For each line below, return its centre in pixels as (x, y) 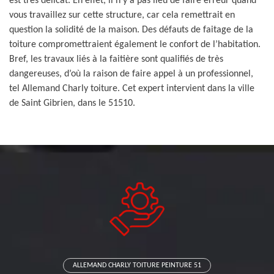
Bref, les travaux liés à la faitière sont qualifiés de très (116, 59)
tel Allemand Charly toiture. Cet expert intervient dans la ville (132, 89)
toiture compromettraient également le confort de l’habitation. (135, 45)
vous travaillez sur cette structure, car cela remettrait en (122, 15)
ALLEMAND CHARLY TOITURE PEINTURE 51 (137, 265)
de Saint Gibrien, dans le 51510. (72, 103)
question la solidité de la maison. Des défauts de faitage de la (131, 30)
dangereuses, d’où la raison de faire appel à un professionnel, (131, 74)
